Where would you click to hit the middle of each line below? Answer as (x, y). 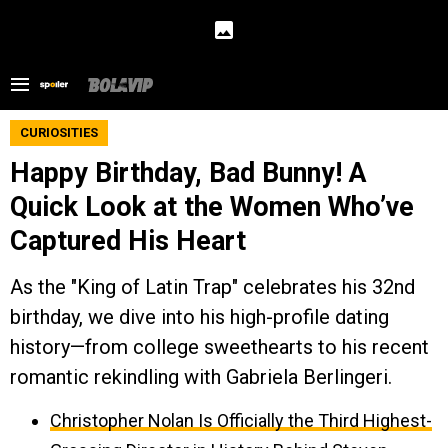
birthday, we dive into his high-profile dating (199, 317)
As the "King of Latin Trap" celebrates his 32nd (212, 287)
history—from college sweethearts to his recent (219, 347)
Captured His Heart (128, 241)
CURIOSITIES (59, 132)
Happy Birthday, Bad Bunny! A (188, 173)
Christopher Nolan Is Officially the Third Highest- (241, 420)
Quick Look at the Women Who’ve (212, 207)
